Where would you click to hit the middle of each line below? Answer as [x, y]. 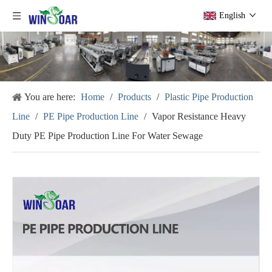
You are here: [50, 97]
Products [134, 97]
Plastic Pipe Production [209, 97]
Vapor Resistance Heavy [199, 116]
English [232, 15]
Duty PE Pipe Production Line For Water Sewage [107, 135]
